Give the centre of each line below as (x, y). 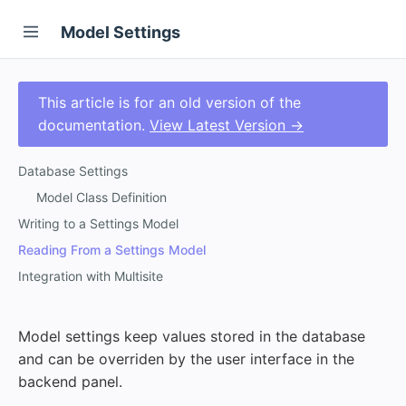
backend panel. (70, 382)
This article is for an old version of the (169, 102)
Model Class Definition (101, 197)
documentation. (94, 125)
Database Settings (73, 171)
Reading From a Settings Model (112, 250)
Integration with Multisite (91, 276)
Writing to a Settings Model (98, 223)
